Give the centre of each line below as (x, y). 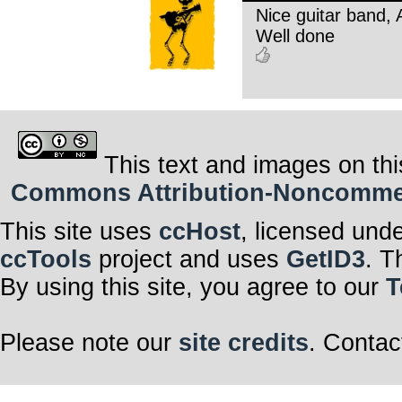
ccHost (200, 231)
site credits (244, 342)
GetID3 (326, 259)
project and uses (189, 259)
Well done (295, 35)
